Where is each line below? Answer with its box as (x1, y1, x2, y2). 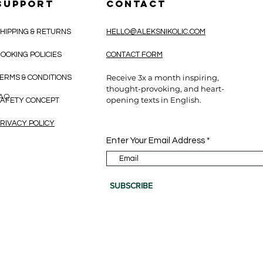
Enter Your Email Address (106, 136, 205, 145)
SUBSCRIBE (110, 181, 153, 190)
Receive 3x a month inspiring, (106, 73, 219, 82)
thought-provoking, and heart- (106, 84, 224, 93)
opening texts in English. (106, 95, 201, 104)
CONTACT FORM (106, 50, 163, 59)
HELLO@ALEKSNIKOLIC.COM (106, 28, 205, 36)
